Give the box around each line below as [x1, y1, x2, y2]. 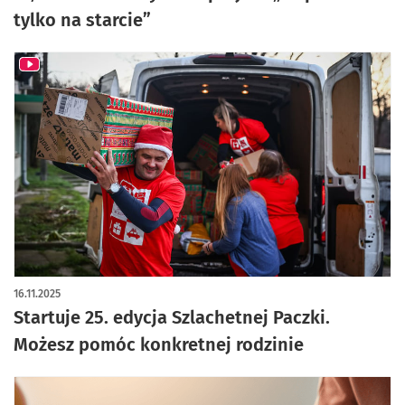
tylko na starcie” [14, 9, 151, 31]
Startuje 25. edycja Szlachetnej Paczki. [14, 306, 330, 328]
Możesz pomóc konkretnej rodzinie [14, 334, 304, 355]
